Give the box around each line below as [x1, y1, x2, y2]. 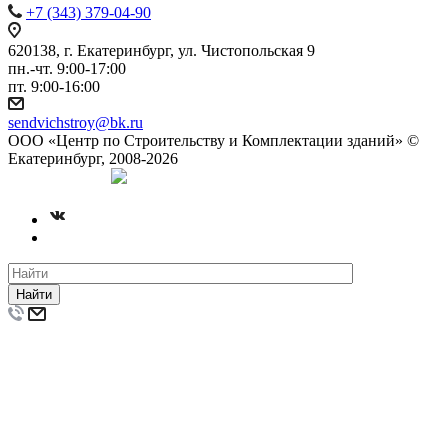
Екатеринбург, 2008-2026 [8, 150, 178, 168]
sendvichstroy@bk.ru [8, 114, 143, 132]
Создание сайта [8, 173, 101, 189]
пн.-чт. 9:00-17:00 [8, 60, 126, 78]
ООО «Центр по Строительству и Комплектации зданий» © [8, 132, 419, 150]
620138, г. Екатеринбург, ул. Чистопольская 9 [8, 42, 315, 60]
